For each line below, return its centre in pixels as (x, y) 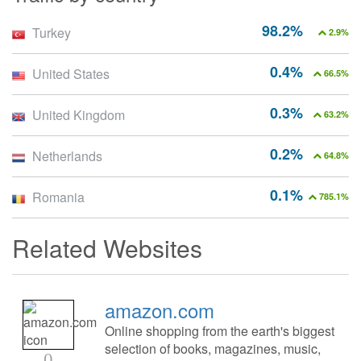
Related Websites (107, 248)
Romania (58, 197)
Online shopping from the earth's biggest (219, 331)
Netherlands (67, 156)
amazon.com (159, 310)
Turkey (52, 33)
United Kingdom (79, 115)
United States (71, 74)
